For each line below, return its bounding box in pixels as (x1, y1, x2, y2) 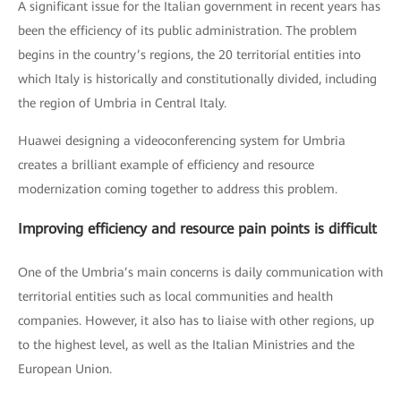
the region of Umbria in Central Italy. (18, 96, 226, 110)
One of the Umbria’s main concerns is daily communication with (18, 265, 383, 279)
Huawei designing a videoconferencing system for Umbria (18, 133, 346, 148)
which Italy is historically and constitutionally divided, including (18, 72, 377, 86)
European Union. (18, 362, 112, 376)
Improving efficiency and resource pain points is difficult (18, 220, 377, 237)
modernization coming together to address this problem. (18, 182, 337, 196)
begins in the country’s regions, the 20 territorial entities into (18, 47, 361, 62)
